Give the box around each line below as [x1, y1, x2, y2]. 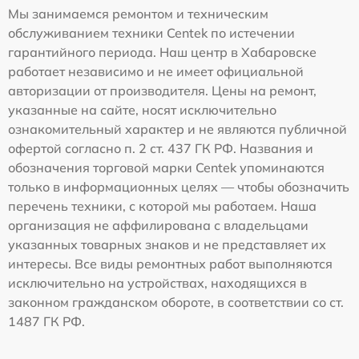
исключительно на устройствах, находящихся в [8, 274, 307, 291]
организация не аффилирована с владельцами [8, 216, 309, 233]
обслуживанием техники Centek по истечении [8, 24, 295, 41]
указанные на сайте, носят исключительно [8, 101, 276, 118]
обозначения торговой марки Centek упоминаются [8, 159, 325, 175]
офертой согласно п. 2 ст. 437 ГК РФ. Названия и [8, 139, 313, 156]
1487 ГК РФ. [8, 313, 85, 329]
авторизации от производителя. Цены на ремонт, [8, 82, 317, 99]
